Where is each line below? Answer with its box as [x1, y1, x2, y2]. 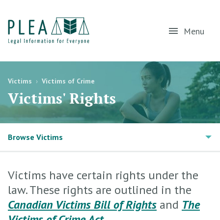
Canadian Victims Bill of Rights [8, 197, 157, 212]
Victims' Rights [8, 88, 116, 108]
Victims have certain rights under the [8, 167, 198, 183]
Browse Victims [8, 132, 63, 142]
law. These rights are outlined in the [8, 182, 192, 197]
